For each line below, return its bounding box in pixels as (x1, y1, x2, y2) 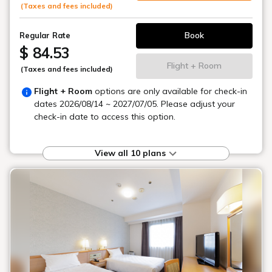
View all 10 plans (95, 147, 168, 158)
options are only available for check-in (92, 85, 247, 97)
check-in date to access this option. (34, 110, 175, 122)
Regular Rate (19, 30, 70, 40)
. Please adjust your (157, 98, 235, 109)
